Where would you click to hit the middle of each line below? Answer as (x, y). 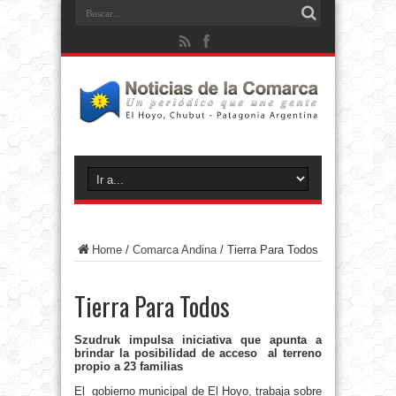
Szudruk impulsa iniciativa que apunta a (198, 340)
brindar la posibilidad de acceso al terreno (198, 354)
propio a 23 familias (129, 367)
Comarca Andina (175, 250)
